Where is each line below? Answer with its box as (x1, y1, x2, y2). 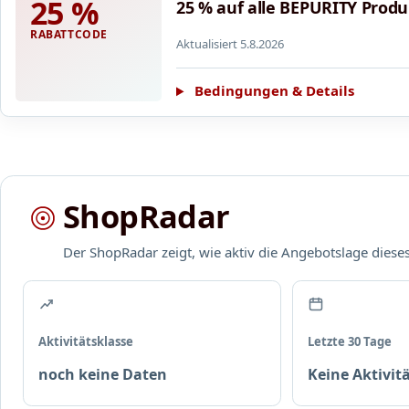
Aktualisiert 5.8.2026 (176, 35, 284, 52)
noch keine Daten (38, 364, 167, 385)
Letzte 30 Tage (307, 333, 392, 351)
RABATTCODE (30, 26, 108, 42)
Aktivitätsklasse (38, 333, 133, 351)
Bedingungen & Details (194, 81, 354, 100)
